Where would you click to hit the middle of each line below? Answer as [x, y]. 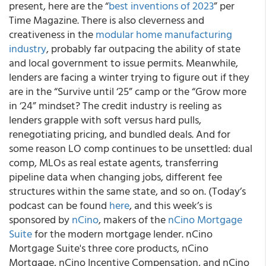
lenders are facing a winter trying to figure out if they [129, 77]
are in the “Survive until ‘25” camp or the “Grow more [128, 91]
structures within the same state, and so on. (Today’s [127, 191]
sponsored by [40, 219]
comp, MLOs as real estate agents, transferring [114, 162]
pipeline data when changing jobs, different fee [115, 177]
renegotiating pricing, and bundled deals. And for [120, 134]
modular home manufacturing [164, 34]
